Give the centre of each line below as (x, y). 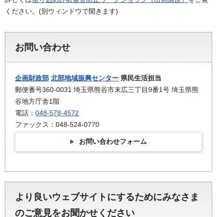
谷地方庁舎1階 (37, 101)
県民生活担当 (140, 78)
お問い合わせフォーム (113, 142)
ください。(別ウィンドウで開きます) (62, 11)
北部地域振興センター (85, 78)
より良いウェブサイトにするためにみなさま (107, 197)
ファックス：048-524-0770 (57, 125)
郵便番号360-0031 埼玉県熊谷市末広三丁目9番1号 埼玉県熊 (107, 90)
